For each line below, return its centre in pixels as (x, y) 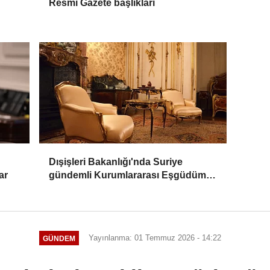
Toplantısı (71, 189)
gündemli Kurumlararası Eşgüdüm (128, 175)
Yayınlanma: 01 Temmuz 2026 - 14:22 (155, 238)
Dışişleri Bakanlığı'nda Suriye (116, 162)
